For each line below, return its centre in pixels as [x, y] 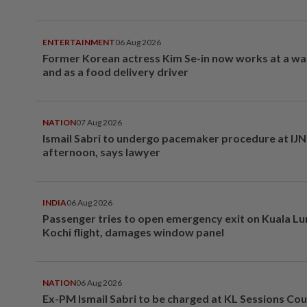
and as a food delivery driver [115, 71]
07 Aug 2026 [99, 122]
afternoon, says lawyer [101, 151]
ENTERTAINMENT [79, 42]
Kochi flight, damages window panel [133, 232]
